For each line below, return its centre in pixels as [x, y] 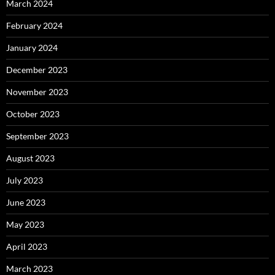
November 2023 [37, 91]
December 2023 [37, 69]
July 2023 [25, 180]
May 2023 [25, 224]
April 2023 [27, 246]
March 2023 [29, 268]
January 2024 [32, 47]
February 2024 [34, 25]
